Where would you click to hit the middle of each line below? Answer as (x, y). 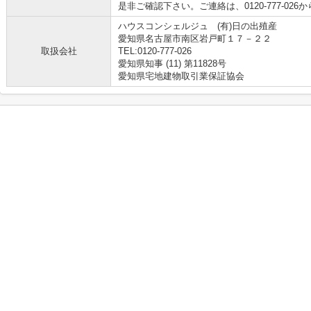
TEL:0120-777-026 (155, 51)
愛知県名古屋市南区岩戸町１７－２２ (196, 39)
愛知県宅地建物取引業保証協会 (181, 76)
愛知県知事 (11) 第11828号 (172, 64)
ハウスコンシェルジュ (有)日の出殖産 (197, 26)
